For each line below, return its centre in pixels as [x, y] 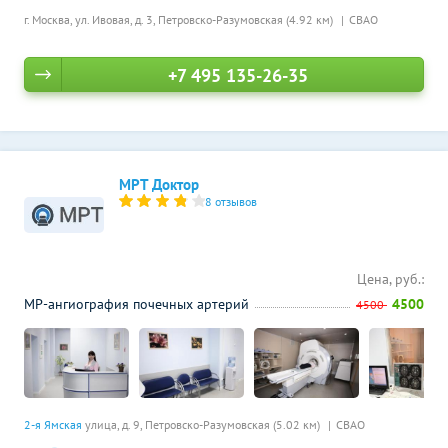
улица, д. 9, [113, 424]
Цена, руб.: [390, 279]
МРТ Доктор [159, 184]
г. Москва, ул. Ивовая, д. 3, [91, 19]
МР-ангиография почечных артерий [136, 304]
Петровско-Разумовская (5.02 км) [234, 424]
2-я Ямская [53, 424]
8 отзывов [231, 201]
